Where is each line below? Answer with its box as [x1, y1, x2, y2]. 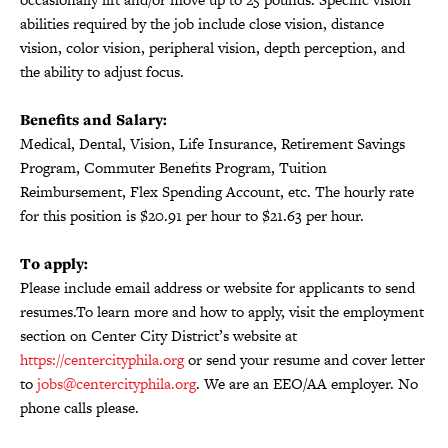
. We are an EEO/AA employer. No [196, 373, 418, 394]
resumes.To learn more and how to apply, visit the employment [20, 301, 424, 322]
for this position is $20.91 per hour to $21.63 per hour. [20, 205, 364, 226]
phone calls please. [20, 397, 139, 418]
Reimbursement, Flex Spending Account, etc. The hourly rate [20, 181, 414, 202]
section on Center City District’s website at [20, 325, 297, 346]
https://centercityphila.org [20, 349, 184, 370]
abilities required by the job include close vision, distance [20, 13, 384, 34]
